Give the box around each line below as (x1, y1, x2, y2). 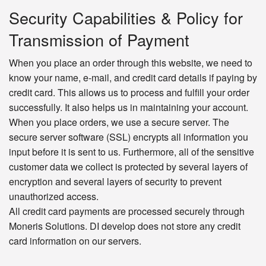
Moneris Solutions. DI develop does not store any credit (9, 219, 240, 233)
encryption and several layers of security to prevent (9, 175, 221, 189)
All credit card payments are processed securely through (9, 204, 245, 218)
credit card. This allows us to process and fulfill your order (9, 85, 249, 100)
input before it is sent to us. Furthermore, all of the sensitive (9, 145, 254, 159)
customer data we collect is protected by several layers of (9, 160, 248, 174)
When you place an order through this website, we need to (9, 56, 252, 70)
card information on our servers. (9, 234, 141, 248)
